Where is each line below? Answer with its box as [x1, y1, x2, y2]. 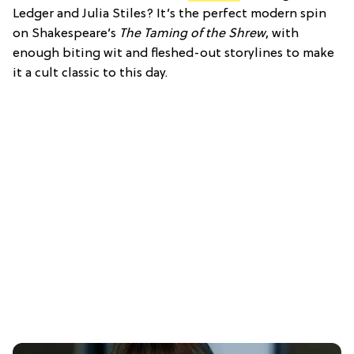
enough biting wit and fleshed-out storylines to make [13, 47, 334, 62]
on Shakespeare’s [13, 27, 119, 42]
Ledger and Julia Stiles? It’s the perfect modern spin [13, 7, 326, 22]
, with [265, 27, 299, 42]
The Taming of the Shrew [119, 27, 265, 42]
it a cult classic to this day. [13, 66, 168, 81]
